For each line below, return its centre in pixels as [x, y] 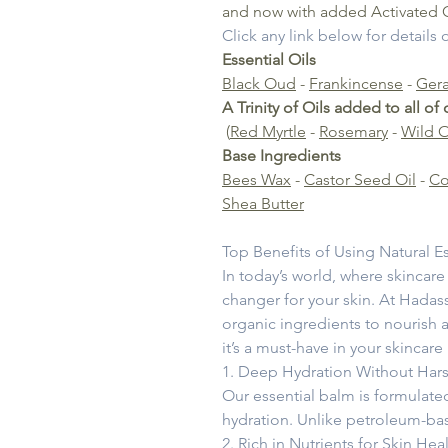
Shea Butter [263, 204]
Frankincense [356, 84]
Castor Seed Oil [360, 180]
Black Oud [259, 84]
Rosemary [353, 132]
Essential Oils [269, 60]
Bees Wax [256, 180]
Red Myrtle [268, 132]
